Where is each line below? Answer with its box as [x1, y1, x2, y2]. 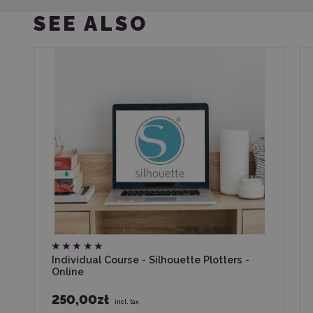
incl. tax [115, 298, 139, 305]
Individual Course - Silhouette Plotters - [52, 253, 249, 265]
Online [52, 265, 84, 277]
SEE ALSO [34, 12, 148, 36]
